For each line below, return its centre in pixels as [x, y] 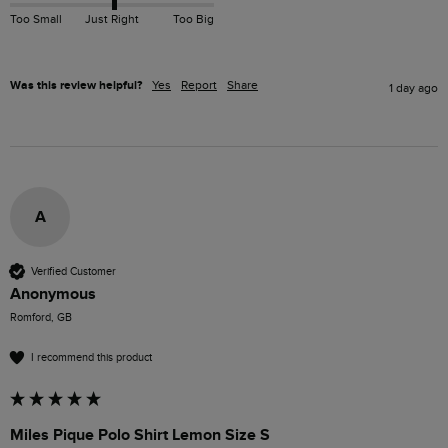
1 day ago [413, 88]
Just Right [111, 19]
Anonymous [53, 294]
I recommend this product [91, 357]
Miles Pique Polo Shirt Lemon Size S [140, 435]
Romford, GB [41, 318]
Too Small [36, 19]
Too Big [193, 19]
